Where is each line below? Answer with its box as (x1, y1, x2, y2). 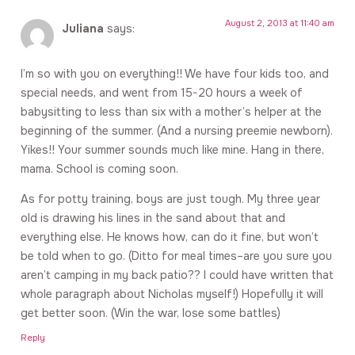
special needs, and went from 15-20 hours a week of (21, 85, 303, 100)
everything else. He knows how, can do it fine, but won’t (21, 229, 319, 244)
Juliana (62, 21, 104, 36)
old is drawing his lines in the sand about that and (21, 210, 285, 225)
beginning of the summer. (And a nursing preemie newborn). (21, 123, 333, 138)
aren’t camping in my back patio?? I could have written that (21, 267, 334, 282)
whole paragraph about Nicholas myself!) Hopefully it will (21, 286, 323, 301)
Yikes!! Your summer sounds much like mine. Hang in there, (21, 142, 324, 157)
